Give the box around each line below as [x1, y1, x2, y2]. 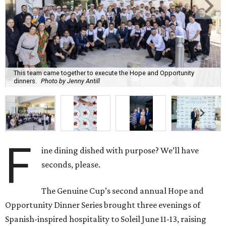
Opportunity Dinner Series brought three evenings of [5, 199, 200, 210]
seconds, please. [41, 159, 101, 169]
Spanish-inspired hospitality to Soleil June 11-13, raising [5, 213, 206, 224]
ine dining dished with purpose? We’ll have [41, 145, 199, 155]
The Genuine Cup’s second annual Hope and [41, 185, 204, 196]
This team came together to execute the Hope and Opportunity [14, 69, 194, 77]
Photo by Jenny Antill [41, 77, 100, 85]
